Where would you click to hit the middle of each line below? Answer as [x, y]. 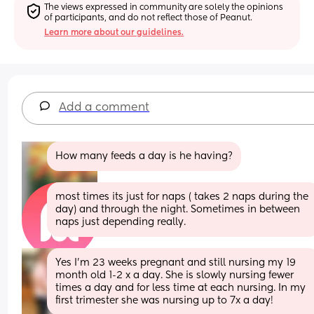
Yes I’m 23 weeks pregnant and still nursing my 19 [176, 262]
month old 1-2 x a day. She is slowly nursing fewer [175, 275]
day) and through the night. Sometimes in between [178, 209]
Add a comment [104, 108]
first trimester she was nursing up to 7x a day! [165, 300]
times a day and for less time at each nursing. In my [181, 288]
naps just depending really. [121, 222]
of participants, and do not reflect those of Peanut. [149, 18]
